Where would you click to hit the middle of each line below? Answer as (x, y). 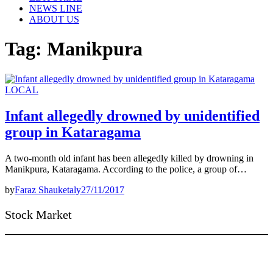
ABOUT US (54, 19)
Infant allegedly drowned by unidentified (132, 115)
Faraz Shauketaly (48, 190)
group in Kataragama (73, 132)
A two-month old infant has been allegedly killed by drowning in (129, 158)
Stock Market (38, 214)
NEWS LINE (56, 8)
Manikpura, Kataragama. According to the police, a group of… (126, 169)
